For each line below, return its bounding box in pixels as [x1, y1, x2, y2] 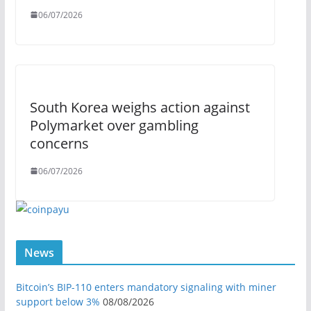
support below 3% [15, 294, 100, 308]
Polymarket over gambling [29, 115, 199, 135]
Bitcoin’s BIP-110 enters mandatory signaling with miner [15, 280, 276, 294]
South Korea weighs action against [29, 97, 250, 117]
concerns [29, 133, 89, 153]
